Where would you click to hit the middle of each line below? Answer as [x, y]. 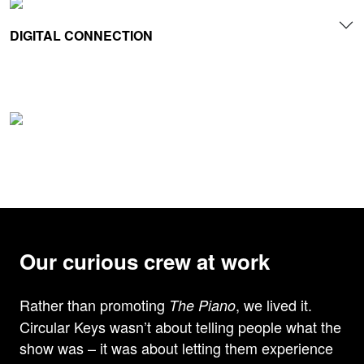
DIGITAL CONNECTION [81, 35]
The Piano [202, 305]
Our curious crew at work [145, 262]
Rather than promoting [94, 305]
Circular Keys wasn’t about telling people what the [180, 327]
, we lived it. [274, 305]
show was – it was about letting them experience [176, 348]
